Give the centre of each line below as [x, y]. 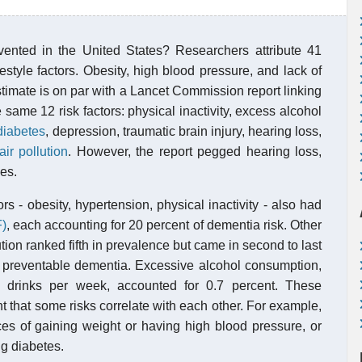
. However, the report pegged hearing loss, [195, 152]
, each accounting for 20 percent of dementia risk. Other [164, 225]
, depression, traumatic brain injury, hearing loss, [184, 131]
